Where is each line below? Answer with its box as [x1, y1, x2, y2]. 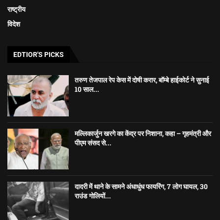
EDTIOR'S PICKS [13, 51, 64, 59]
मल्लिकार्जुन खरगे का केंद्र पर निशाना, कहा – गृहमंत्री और [75, 128, 212, 138]
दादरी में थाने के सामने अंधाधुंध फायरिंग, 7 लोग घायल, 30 [75, 182, 208, 192]
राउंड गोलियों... [75, 191, 111, 201]
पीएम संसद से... [75, 137, 112, 147]
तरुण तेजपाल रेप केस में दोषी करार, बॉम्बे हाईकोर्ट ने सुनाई [75, 75, 210, 85]
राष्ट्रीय [7, 5, 26, 14]
